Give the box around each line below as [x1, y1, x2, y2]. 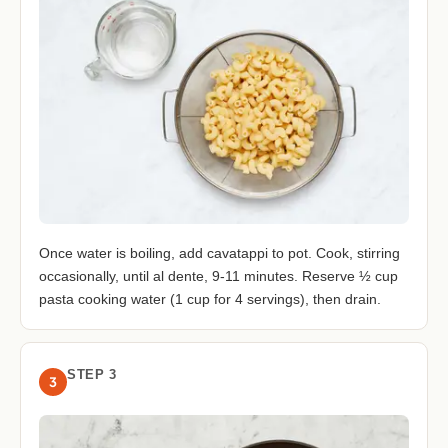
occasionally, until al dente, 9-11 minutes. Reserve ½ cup [39, 267, 398, 284]
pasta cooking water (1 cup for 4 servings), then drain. [39, 290, 381, 307]
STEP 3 [67, 366, 116, 382]
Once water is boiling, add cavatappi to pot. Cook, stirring [39, 244, 400, 261]
